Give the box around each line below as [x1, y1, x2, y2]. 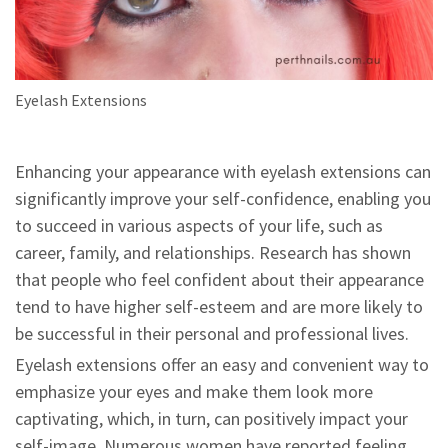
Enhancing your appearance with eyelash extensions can [15, 160, 431, 183]
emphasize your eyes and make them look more [15, 380, 373, 403]
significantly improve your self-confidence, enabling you [15, 187, 431, 210]
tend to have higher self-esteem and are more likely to [15, 295, 423, 318]
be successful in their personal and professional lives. [15, 322, 409, 345]
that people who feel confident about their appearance [15, 268, 424, 291]
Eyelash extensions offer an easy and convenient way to [15, 353, 429, 376]
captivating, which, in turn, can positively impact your [15, 407, 408, 430]
